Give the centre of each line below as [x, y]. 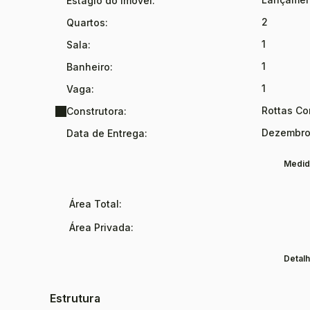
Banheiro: [90, 67]
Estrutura [75, 298]
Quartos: [87, 22]
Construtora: [97, 111]
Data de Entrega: [107, 133]
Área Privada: [100, 227]
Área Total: [94, 204]
